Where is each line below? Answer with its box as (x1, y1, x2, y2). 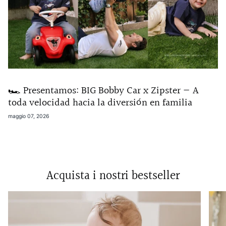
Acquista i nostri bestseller (46, 166, 180, 186)
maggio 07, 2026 (8, 113, 49, 120)
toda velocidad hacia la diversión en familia (8, 95, 192, 111)
